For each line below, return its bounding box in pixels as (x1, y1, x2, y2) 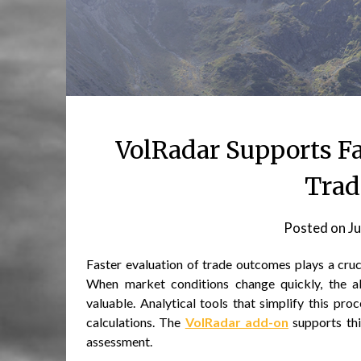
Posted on (283, 219, 348, 237)
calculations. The (86, 314, 185, 330)
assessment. (86, 334, 152, 350)
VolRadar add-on (185, 314, 289, 330)
